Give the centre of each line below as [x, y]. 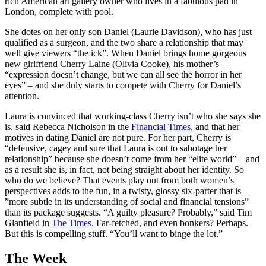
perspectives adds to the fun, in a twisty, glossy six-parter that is [123, 191]
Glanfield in [28, 223]
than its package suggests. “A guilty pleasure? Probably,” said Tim [128, 212]
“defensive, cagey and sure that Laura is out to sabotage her [116, 148]
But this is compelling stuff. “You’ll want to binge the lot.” [114, 233]
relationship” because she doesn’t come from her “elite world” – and [132, 159]
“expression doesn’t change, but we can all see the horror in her [123, 74]
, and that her [215, 126]
